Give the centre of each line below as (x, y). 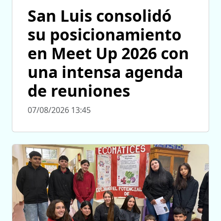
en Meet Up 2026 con (108, 53)
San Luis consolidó (100, 15)
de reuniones (79, 90)
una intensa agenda (105, 72)
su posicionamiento (105, 34)
